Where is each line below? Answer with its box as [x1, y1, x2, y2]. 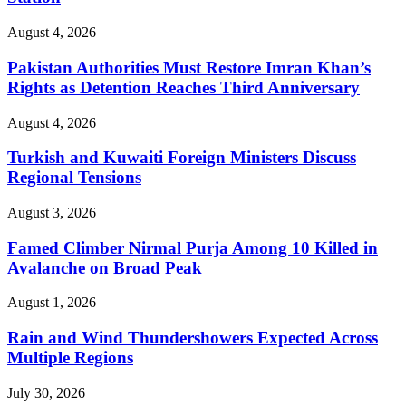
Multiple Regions [7, 348, 133, 368]
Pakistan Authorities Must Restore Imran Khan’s [7, 57, 371, 77]
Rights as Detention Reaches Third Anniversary [7, 77, 360, 97]
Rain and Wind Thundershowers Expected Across [7, 328, 378, 348]
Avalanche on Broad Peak [7, 257, 202, 277]
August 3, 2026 [7, 204, 96, 220]
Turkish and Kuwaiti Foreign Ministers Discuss [7, 148, 356, 168]
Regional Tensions [7, 168, 141, 188]
